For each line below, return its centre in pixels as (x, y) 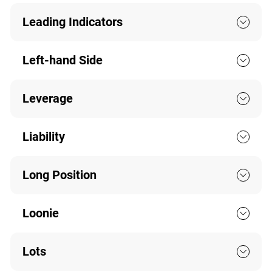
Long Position (59, 175)
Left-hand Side (62, 60)
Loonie (40, 213)
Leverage (47, 99)
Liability (43, 137)
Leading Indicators (72, 22)
